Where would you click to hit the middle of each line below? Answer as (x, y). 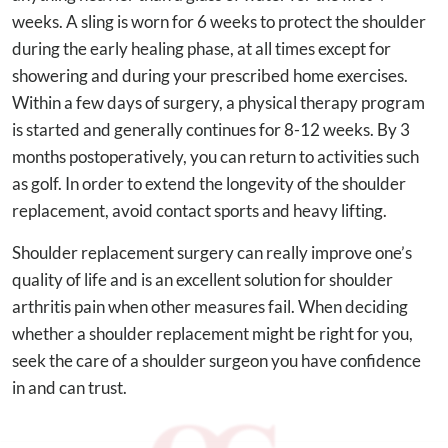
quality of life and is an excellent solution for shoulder (202, 279)
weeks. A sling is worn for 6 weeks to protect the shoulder (219, 21)
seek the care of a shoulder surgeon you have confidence (216, 360)
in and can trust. (69, 387)
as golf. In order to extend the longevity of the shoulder (209, 183)
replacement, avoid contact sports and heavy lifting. (199, 210)
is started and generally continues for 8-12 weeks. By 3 (211, 129)
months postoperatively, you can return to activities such (215, 156)
